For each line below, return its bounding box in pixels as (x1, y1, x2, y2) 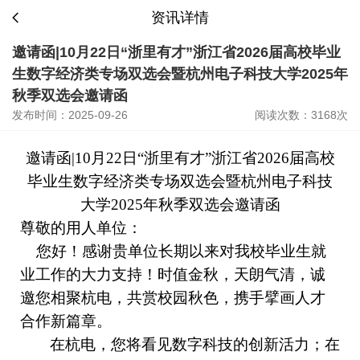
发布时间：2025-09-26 (12, 108, 128, 121)
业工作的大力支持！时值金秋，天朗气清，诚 (20, 266, 325, 283)
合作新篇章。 (20, 313, 112, 329)
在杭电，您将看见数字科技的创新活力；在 (50, 336, 340, 353)
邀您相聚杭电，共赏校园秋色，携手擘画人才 (20, 289, 325, 306)
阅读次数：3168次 (255, 108, 348, 121)
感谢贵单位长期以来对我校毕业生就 (82, 243, 326, 260)
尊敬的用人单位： (20, 219, 142, 236)
